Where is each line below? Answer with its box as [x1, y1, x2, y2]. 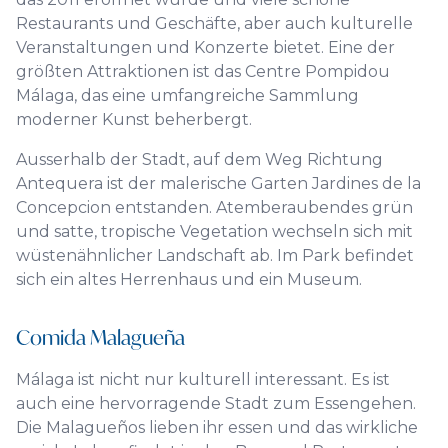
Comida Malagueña [16, 324, 185, 351]
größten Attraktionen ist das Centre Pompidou [16, 62, 390, 81]
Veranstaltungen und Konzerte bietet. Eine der [16, 38, 395, 57]
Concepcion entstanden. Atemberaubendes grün [16, 198, 413, 217]
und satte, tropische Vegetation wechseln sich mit [16, 222, 413, 241]
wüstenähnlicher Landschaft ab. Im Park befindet [16, 246, 414, 265]
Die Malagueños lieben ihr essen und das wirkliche [16, 418, 418, 437]
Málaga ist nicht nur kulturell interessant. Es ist [16, 370, 390, 389]
